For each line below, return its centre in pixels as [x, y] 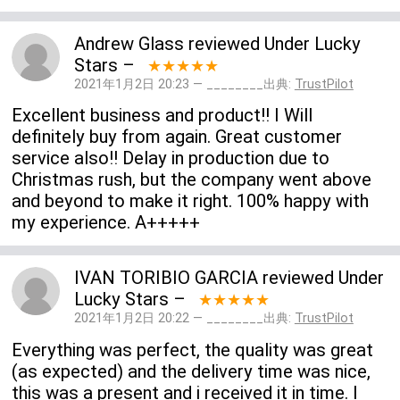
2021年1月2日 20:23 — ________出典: [184, 84]
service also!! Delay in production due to [171, 158]
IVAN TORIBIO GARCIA [166, 278]
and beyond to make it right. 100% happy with [191, 201]
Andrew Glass [129, 43]
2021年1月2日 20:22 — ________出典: [184, 319]
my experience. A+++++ [106, 223]
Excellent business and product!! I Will [162, 116]
